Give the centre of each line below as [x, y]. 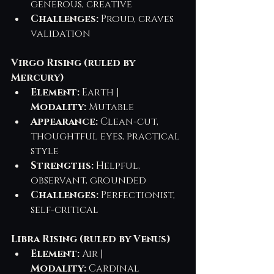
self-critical [65, 209]
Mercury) [38, 77]
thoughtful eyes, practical [106, 136]
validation [61, 33]
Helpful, [118, 165]
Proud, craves [137, 19]
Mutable [110, 107]
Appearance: [64, 121]
